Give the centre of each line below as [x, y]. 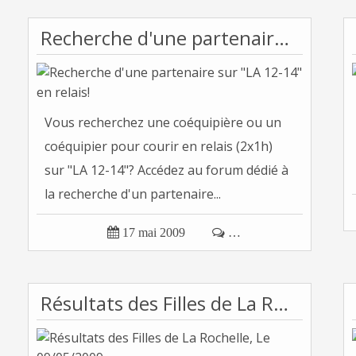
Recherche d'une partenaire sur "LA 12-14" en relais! [282, 38]
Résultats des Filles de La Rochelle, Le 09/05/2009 [281, 303]
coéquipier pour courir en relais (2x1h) [159, 146]
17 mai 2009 [153, 232]
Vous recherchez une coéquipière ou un [163, 122]
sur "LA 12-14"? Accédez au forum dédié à [166, 170]
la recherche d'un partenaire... [133, 194]
